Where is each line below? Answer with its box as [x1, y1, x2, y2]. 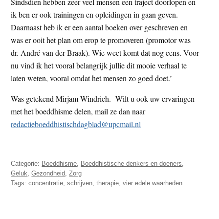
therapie [96, 179, 119, 187]
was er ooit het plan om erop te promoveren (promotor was [11, 34, 191, 45]
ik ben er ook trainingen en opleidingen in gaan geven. [11, 9, 178, 20]
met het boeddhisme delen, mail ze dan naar [11, 106, 146, 116]
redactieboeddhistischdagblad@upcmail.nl [11, 118, 141, 129]
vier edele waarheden [123, 179, 183, 187]
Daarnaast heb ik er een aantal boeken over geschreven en [11, 22, 188, 32]
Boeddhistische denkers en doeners [81, 159, 182, 167]
